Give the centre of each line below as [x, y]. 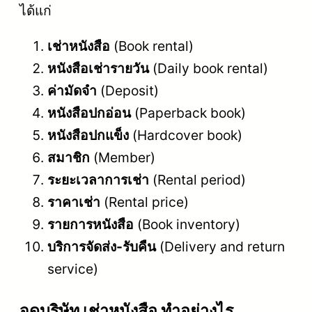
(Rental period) [197, 179]
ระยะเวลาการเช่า [98, 179]
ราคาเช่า [74, 202]
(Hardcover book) [186, 135]
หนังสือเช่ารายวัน [98, 68]
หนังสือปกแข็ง [88, 135]
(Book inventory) [187, 224]
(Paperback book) [188, 112]
